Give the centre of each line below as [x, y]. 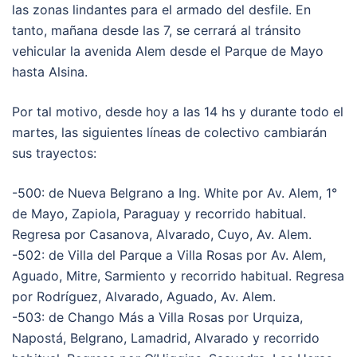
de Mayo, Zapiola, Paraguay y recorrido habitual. [159, 213]
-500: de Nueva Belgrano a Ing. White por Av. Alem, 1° [175, 192]
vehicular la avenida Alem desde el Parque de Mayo [168, 51]
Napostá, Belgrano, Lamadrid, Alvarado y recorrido [166, 337]
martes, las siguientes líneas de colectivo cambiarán [169, 132]
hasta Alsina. [50, 71]
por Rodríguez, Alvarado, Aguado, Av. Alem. [144, 296]
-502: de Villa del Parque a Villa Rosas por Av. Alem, [169, 255]
